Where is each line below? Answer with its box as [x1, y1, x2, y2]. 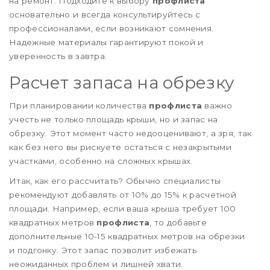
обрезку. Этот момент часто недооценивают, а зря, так [9, 128, 252, 138]
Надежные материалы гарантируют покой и [9, 37, 204, 47]
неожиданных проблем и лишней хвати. [9, 259, 183, 269]
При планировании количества [9, 100, 149, 110]
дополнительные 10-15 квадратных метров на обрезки [9, 231, 245, 241]
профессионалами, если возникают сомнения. [9, 23, 214, 33]
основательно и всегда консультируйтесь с [9, 9, 200, 19]
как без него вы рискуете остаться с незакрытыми [9, 142, 232, 152]
